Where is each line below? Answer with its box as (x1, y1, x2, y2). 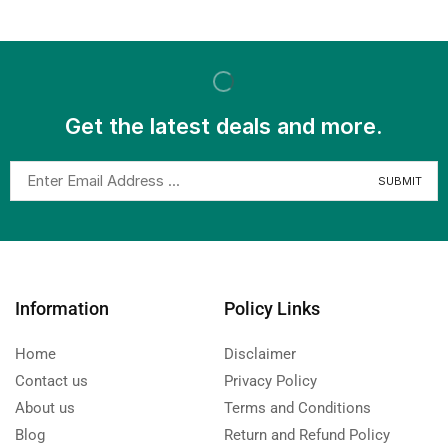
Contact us (15, 372, 88, 391)
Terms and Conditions (224, 399, 371, 418)
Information (15, 298, 109, 320)
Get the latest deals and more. (65, 113, 383, 140)
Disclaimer (224, 345, 296, 364)
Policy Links (224, 298, 320, 320)
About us (15, 399, 75, 418)
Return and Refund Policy (224, 426, 390, 445)
